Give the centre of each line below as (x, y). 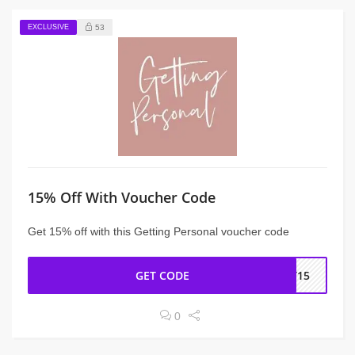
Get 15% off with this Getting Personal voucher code (158, 231)
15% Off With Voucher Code (122, 197)
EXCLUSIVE (48, 27)
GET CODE (163, 275)
